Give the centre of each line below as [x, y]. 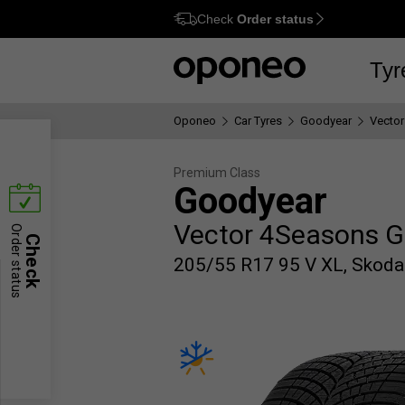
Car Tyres [258, 121]
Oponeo [195, 121]
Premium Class [217, 173]
